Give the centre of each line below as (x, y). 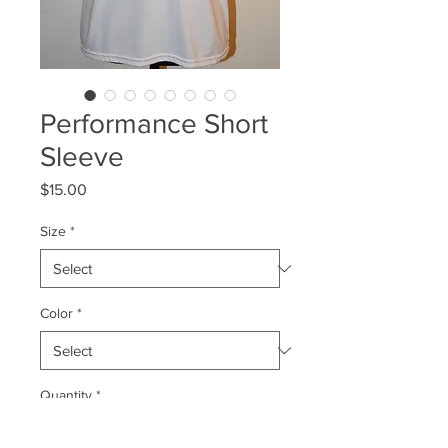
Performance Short (154, 124)
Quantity (66, 395)
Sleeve (82, 157)
